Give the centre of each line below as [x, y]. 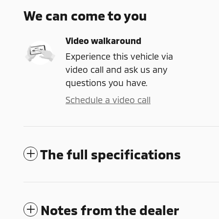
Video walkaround [103, 41]
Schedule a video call [108, 100]
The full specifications [110, 154]
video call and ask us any [116, 70]
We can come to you [85, 15]
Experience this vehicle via [119, 56]
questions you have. [107, 83]
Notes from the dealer [110, 210]
